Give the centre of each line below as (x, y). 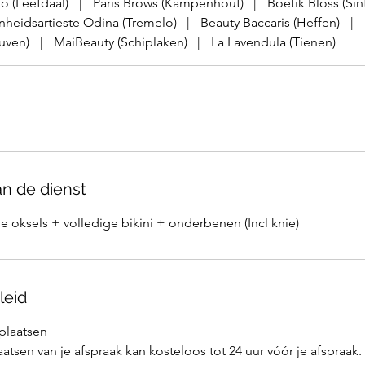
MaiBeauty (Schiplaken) (120, 42)
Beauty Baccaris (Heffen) (270, 22)
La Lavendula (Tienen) (274, 42)
